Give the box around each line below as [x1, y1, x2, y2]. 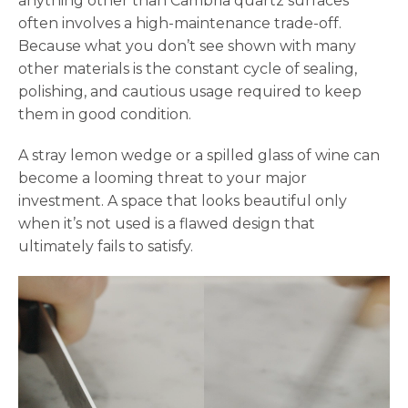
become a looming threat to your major [18, 169, 307, 188]
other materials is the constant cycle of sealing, [18, 60, 357, 78]
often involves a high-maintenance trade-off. [18, 15, 342, 33]
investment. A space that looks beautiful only [18, 192, 347, 210]
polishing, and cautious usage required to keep [18, 83, 362, 101]
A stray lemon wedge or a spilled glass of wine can [18, 147, 380, 165]
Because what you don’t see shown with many [18, 37, 356, 56]
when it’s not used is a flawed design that [18, 215, 315, 233]
